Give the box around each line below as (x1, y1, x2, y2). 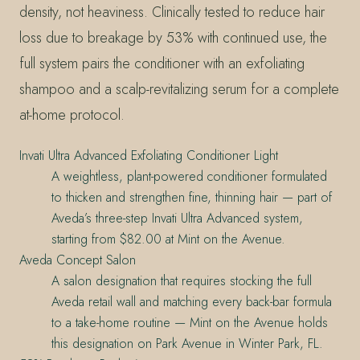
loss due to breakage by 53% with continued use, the (19, 27, 327, 48)
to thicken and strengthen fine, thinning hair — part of (51, 187, 332, 207)
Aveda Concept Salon (19, 250, 136, 269)
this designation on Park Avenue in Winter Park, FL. (51, 333, 323, 353)
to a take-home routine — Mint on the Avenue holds (51, 313, 328, 332)
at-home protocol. (19, 104, 125, 125)
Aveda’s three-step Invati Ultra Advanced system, (51, 208, 303, 227)
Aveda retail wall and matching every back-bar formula (51, 292, 332, 311)
